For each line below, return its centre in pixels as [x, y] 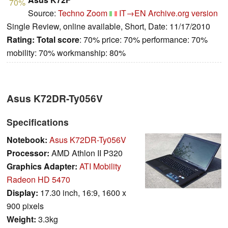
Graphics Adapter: [42, 166]
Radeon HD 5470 [38, 179]
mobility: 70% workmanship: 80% [66, 52]
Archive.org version [183, 13]
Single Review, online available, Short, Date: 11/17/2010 [108, 26]
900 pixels [25, 206]
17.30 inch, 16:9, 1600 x [82, 192]
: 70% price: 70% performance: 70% [144, 39]
